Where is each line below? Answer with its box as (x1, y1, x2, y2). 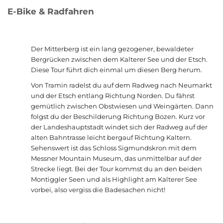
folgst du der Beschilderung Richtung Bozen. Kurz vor (31, 112, 206, 121)
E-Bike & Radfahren (7, 6, 94, 17)
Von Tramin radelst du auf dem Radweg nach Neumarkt (31, 81, 213, 90)
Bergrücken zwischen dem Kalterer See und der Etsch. (31, 55, 208, 64)
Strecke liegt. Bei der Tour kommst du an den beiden (31, 165, 203, 173)
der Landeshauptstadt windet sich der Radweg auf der (31, 123, 208, 131)
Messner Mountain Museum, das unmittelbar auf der (31, 154, 202, 163)
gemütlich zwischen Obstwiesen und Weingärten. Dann (31, 102, 214, 111)
